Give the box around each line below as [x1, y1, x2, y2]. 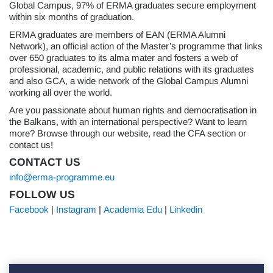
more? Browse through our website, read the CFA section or [9, 128, 246, 139]
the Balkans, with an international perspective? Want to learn [9, 116, 247, 127]
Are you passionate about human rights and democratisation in [9, 105, 257, 116]
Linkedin [167, 204, 202, 215]
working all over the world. [9, 87, 112, 98]
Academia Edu [104, 204, 162, 215]
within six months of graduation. [9, 12, 134, 23]
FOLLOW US [9, 188, 75, 201]
